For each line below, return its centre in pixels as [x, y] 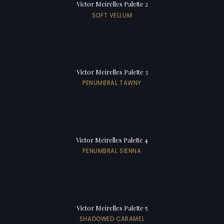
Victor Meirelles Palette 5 [112, 208]
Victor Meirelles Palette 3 [112, 72]
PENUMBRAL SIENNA [112, 151]
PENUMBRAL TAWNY [112, 83]
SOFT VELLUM [112, 15]
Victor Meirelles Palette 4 [112, 140]
